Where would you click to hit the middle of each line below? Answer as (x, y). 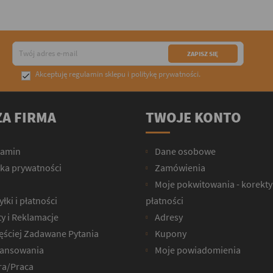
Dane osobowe (184, 151)
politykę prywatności (165, 74)
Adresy (168, 217)
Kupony (170, 233)
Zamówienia (179, 167)
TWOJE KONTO (193, 117)
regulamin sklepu (97, 74)
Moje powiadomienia (197, 250)
